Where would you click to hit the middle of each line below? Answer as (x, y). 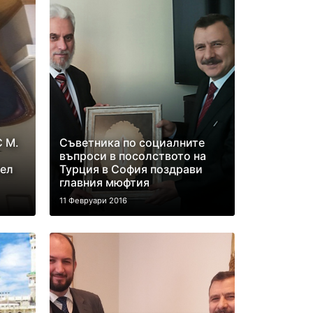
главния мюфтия (104, 182)
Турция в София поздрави (131, 169)
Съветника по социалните (132, 143)
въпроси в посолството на (132, 156)
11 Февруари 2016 (93, 201)
